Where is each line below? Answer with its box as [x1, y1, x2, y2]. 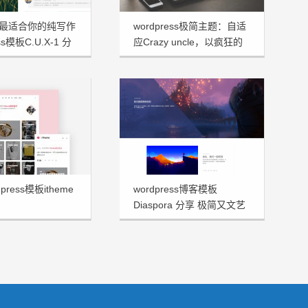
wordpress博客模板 [133, 183, 217, 195]
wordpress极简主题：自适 [133, 20, 246, 32]
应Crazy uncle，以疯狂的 [133, 36, 243, 47]
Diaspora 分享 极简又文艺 [133, 199, 245, 210]
